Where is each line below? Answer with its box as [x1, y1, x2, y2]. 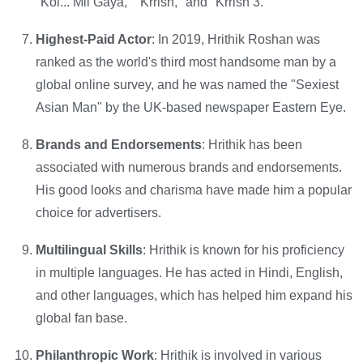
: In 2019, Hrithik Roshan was [152, 32, 320, 46]
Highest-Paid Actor [36, 32, 152, 46]
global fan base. [36, 310, 127, 325]
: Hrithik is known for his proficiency [143, 242, 344, 257]
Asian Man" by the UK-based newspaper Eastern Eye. [36, 100, 346, 114]
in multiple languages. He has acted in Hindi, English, [36, 265, 343, 280]
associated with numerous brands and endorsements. [36, 160, 342, 174]
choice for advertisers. [36, 205, 161, 220]
